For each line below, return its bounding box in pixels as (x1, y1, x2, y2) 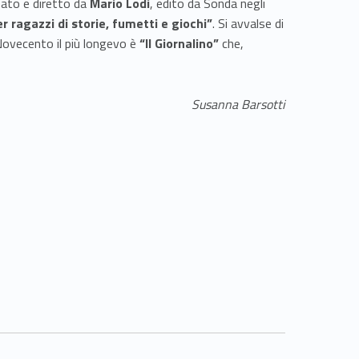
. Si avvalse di (212, 14, 284, 34)
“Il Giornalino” (139, 34, 219, 54)
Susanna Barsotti (192, 95, 285, 115)
